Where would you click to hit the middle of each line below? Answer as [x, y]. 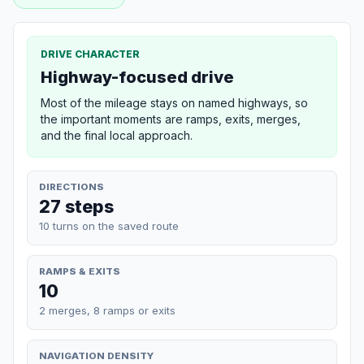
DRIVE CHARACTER [90, 54]
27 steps [76, 206]
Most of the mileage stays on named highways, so [174, 102]
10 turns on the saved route [109, 225]
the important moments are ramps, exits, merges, [171, 119]
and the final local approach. [117, 135]
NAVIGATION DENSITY [96, 355]
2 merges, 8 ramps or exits [107, 310]
